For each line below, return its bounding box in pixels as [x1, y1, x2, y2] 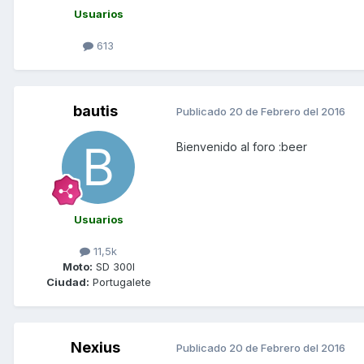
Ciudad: [45, 275, 89, 288]
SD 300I [92, 259, 135, 273]
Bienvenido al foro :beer [176, 139, 307, 154]
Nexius [70, 338, 120, 356]
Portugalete [89, 275, 151, 288]
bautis [72, 102, 118, 119]
